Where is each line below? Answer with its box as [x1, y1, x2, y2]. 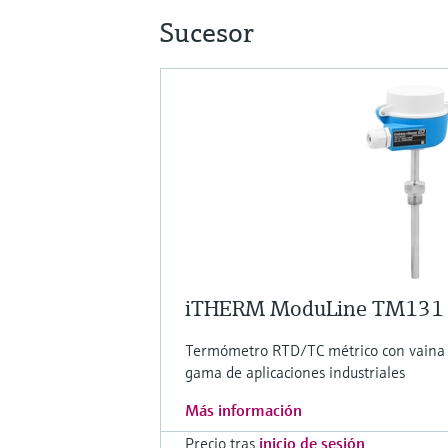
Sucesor [160, 14, 254, 50]
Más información [185, 399, 302, 420]
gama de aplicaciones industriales [185, 361, 405, 382]
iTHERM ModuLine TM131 [185, 294, 444, 322]
